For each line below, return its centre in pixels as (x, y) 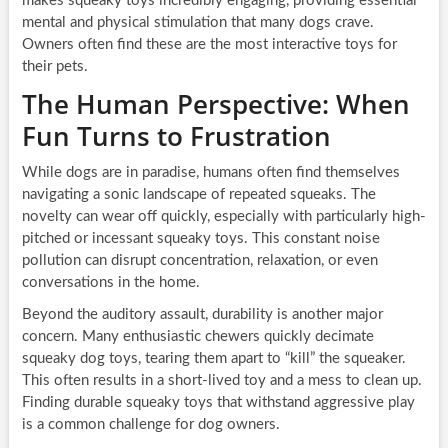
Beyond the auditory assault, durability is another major (202, 314)
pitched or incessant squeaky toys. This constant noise (200, 238)
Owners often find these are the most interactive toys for (209, 44)
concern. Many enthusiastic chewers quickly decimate (197, 336)
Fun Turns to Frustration (176, 135)
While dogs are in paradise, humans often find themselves (210, 172)
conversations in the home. (110, 282)
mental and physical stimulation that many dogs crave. (197, 22)
